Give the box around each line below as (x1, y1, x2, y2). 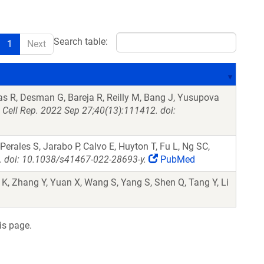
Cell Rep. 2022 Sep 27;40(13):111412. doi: (2, 105, 176, 116)
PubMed (158, 154, 195, 165)
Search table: (54, 36, 108, 48)
